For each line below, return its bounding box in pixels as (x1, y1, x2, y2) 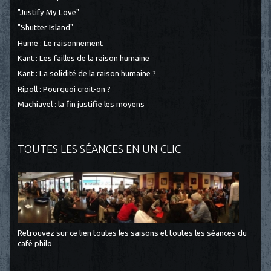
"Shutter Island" (18, 23, 74, 33)
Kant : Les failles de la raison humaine (18, 53, 150, 63)
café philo (18, 239, 53, 249)
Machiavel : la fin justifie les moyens (18, 99, 145, 109)
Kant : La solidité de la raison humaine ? (18, 69, 157, 79)
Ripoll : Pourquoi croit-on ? (18, 84, 111, 94)
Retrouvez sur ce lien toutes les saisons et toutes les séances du (18, 229, 247, 238)
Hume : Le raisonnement (18, 38, 103, 48)
